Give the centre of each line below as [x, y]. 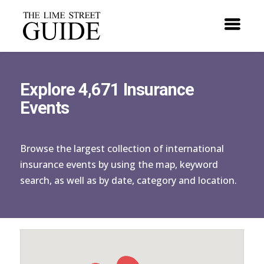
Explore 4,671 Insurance [107, 90]
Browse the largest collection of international [122, 148]
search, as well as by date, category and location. [128, 180]
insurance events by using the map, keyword [119, 164]
